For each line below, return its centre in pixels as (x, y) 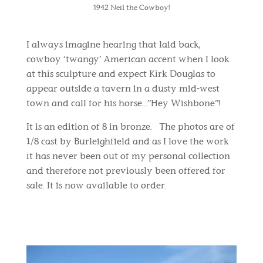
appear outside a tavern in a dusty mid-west (123, 89)
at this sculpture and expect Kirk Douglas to (121, 74)
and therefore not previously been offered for (126, 171)
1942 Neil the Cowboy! (131, 8)
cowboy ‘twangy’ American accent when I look (128, 59)
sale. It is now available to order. (96, 186)
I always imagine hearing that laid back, (113, 45)
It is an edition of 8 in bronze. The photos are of (130, 127)
